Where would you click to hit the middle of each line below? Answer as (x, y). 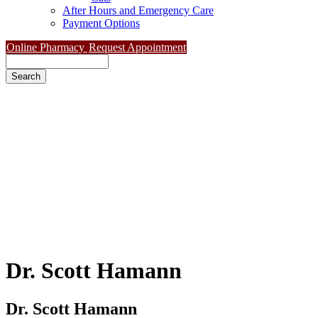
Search (21, 60)
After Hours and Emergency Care (138, 10)
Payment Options (101, 23)
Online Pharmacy (47, 47)
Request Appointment (137, 47)
